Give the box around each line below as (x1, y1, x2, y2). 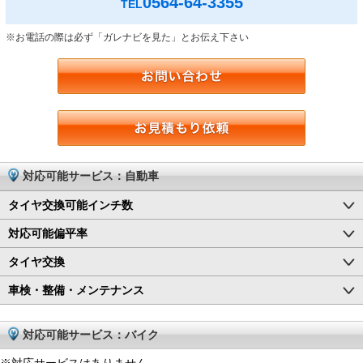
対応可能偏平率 (8, 227, 88, 241)
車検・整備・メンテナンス (8, 284, 144, 297)
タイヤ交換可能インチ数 (8, 199, 133, 212)
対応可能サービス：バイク (23, 328, 159, 342)
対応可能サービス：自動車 (23, 169, 159, 183)
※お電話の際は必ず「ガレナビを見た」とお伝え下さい (6, 32, 249, 44)
